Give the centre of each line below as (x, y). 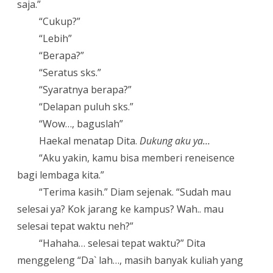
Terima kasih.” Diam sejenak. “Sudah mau (137, 192)
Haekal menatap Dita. (90, 140)
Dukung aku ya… (175, 140)
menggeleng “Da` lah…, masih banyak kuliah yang (130, 260)
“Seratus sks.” (70, 72)
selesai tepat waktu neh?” (75, 226)
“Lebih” (56, 38)
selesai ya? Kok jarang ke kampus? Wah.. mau (120, 209)
